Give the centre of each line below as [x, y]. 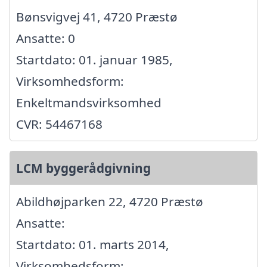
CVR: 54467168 [59, 124]
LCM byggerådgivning [83, 168]
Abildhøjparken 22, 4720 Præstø [110, 201]
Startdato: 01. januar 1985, [94, 59]
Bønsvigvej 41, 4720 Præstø [97, 16]
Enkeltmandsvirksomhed [89, 102]
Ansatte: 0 [46, 38]
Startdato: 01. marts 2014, [93, 244]
